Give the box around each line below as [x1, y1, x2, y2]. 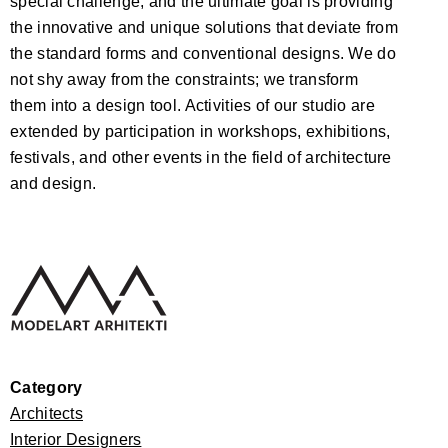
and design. [10, 174, 97, 192]
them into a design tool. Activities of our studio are [10, 96, 375, 114]
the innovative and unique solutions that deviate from [10, 18, 398, 36]
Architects [10, 404, 83, 422]
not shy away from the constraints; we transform [10, 70, 359, 88]
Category [10, 378, 83, 396]
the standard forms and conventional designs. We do [10, 44, 396, 62]
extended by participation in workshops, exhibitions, [10, 122, 391, 140]
